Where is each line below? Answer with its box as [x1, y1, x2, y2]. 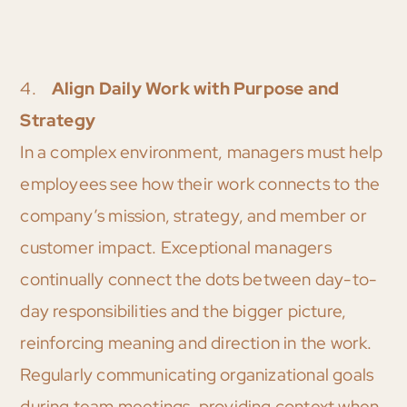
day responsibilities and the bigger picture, [20, 300, 347, 323]
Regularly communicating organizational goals [20, 363, 374, 387]
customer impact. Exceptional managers [20, 236, 332, 260]
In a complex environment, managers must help [20, 141, 383, 164]
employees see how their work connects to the [20, 173, 381, 196]
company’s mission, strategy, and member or [20, 204, 367, 228]
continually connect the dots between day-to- [20, 268, 378, 292]
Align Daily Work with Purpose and [47, 77, 340, 101]
